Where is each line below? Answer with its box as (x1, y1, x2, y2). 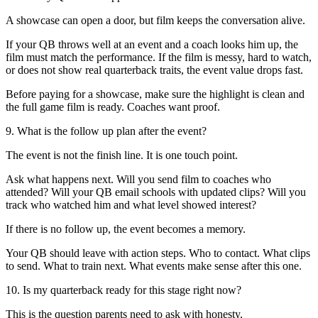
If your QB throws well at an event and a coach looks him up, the (6, 38, 298, 50)
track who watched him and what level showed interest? (6, 198, 256, 211)
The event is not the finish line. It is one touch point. (6, 148, 238, 161)
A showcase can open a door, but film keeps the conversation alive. (6, 13, 305, 26)
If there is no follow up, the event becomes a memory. (6, 222, 246, 235)
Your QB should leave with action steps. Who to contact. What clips (6, 246, 310, 259)
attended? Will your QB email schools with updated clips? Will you (6, 185, 306, 198)
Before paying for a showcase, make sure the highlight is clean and (6, 87, 305, 100)
